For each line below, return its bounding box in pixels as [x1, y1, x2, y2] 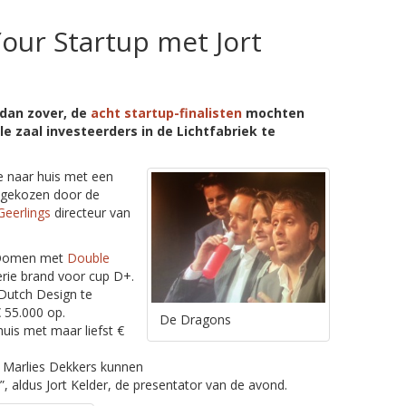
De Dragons [159, 310, 231, 328]
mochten [242, 103, 304, 121]
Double [67, 248, 110, 266]
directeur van [51, 203, 130, 221]
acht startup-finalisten [91, 103, 242, 121]
